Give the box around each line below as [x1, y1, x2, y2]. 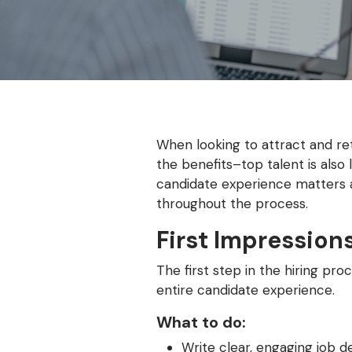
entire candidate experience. [156, 281, 335, 299]
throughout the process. [156, 195, 308, 212]
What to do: [156, 312, 246, 332]
